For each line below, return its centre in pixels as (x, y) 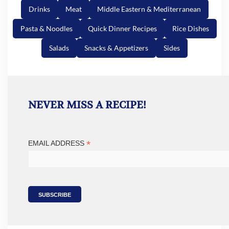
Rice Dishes (190, 29)
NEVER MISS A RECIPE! (87, 105)
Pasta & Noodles (46, 29)
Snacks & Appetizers (116, 48)
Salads (59, 48)
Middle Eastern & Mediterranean (149, 9)
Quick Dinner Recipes (122, 29)
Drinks (39, 9)
